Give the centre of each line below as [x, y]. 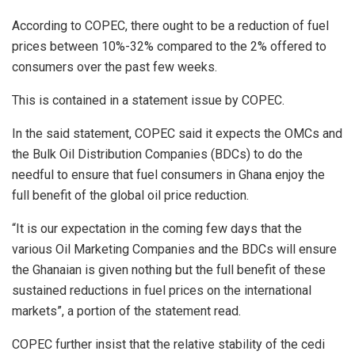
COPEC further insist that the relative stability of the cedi [168, 344]
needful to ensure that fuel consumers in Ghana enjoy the [168, 174]
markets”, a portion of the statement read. [126, 311]
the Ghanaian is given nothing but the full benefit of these [169, 269]
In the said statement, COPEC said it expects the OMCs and [177, 133]
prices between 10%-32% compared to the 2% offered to [169, 46]
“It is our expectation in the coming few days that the [157, 228]
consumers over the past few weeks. [115, 67]
